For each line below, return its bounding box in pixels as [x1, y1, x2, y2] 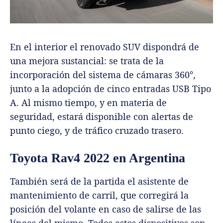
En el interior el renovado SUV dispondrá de [10, 41, 199, 53]
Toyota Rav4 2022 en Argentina [10, 151, 185, 166]
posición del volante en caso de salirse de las [10, 203, 201, 216]
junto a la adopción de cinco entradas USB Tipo [10, 83, 211, 95]
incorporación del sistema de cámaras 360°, [10, 69, 196, 81]
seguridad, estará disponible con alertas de [10, 111, 193, 123]
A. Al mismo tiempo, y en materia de [10, 97, 167, 109]
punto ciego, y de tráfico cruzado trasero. [10, 124, 184, 137]
